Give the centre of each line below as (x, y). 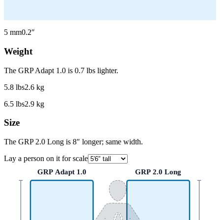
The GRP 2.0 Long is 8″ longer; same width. (73, 142)
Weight (18, 51)
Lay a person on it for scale (46, 158)
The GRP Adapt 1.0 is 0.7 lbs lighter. (61, 70)
